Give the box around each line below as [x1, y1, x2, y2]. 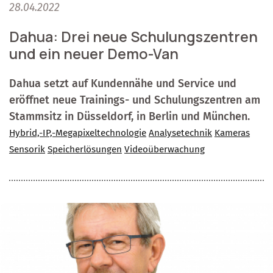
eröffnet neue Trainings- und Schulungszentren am [9, 93, 260, 107]
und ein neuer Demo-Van [9, 43, 179, 63]
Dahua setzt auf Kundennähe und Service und [9, 76, 236, 90]
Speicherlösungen [48, 143, 122, 155]
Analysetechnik [149, 127, 212, 138]
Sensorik [9, 143, 45, 155]
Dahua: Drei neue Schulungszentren [9, 26, 258, 46]
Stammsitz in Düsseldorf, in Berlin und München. [9, 109, 250, 123]
